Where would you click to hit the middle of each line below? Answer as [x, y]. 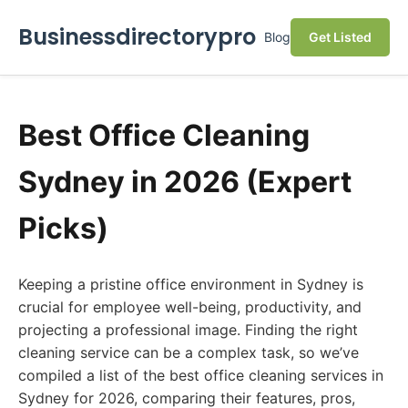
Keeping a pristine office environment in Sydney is [191, 284]
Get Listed [340, 37]
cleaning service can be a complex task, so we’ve [189, 352]
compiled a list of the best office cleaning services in [201, 375]
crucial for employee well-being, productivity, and [190, 307]
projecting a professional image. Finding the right [188, 330]
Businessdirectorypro [137, 37]
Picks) [63, 228]
